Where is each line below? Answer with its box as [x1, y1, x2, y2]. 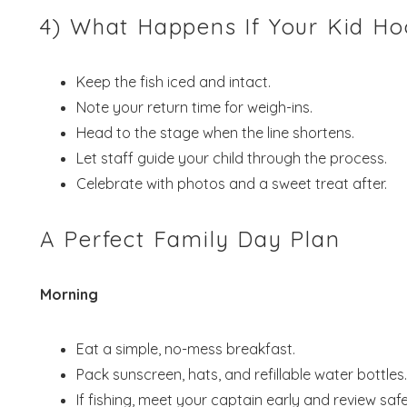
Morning [39, 284, 98, 303]
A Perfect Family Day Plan [39, 224, 341, 253]
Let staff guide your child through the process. [75, 148, 387, 167]
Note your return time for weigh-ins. [75, 97, 313, 116]
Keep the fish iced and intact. [75, 72, 271, 91]
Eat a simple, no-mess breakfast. [75, 339, 295, 358]
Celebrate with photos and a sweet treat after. [75, 174, 387, 193]
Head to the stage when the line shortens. [75, 123, 354, 142]
